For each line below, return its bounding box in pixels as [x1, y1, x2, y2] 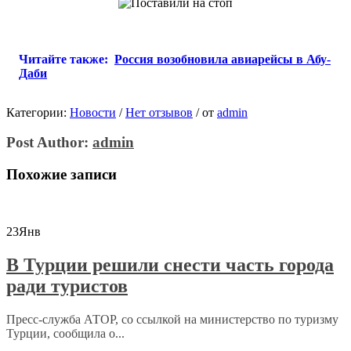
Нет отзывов [125, 105, 193, 119]
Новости [70, 105, 116, 119]
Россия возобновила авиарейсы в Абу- [114, 52, 331, 66]
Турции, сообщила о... [6, 326, 125, 340]
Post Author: [6, 134, 92, 151]
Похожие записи [6, 166, 117, 183]
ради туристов [6, 275, 128, 296]
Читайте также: [19, 52, 108, 66]
